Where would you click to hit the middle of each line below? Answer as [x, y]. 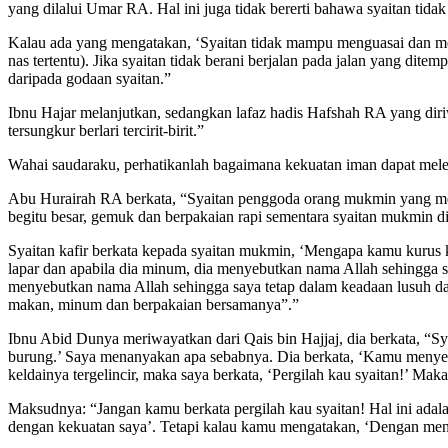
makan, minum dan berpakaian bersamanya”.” [153, 304]
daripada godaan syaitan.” [89, 78]
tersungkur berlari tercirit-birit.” [106, 130]
